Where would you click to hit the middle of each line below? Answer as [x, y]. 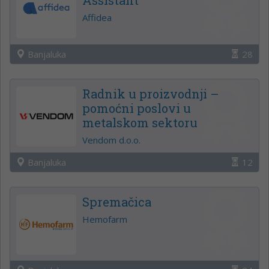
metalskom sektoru [140, 122]
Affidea [97, 17]
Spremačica [117, 201]
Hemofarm [105, 219]
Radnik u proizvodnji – [151, 93]
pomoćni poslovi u [137, 108]
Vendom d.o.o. [111, 140]
